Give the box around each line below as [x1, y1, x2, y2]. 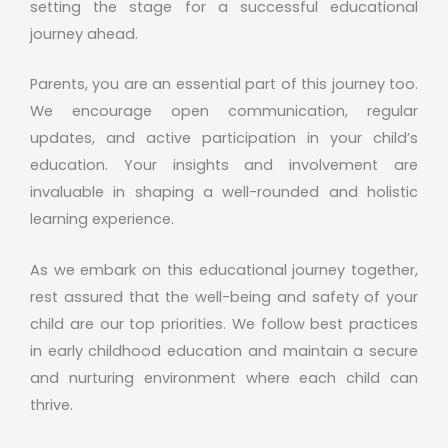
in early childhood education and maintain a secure [30, 340, 418, 361]
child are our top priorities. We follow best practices [30, 313, 418, 334]
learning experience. [30, 209, 174, 230]
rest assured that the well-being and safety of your [30, 286, 418, 307]
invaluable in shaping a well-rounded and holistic [30, 182, 418, 203]
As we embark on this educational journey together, [30, 259, 418, 280]
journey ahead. [30, 24, 138, 45]
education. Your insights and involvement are [30, 155, 418, 176]
